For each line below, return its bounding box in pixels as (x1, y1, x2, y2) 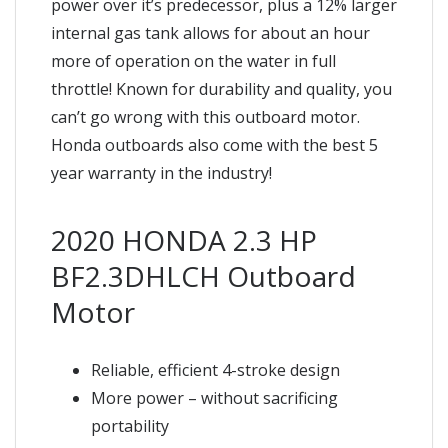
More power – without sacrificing (91, 386, 338, 409)
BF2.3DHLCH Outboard (51, 256, 356, 295)
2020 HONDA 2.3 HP (51, 220, 317, 259)
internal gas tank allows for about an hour (51, 21, 370, 44)
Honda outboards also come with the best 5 (51, 133, 378, 156)
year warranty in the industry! (51, 161, 272, 184)
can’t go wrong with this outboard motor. (51, 105, 360, 128)
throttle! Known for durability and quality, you (51, 77, 392, 100)
